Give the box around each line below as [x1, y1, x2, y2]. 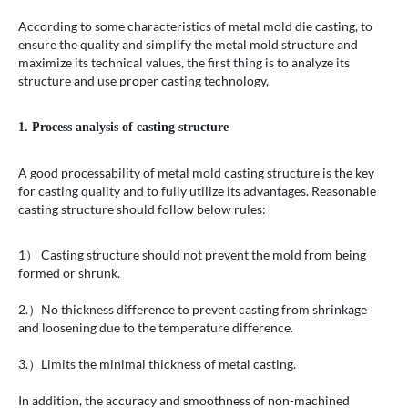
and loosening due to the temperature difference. [18, 320, 293, 336]
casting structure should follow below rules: [18, 201, 266, 218]
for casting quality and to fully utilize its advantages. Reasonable [18, 183, 376, 199]
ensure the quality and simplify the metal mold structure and [18, 36, 358, 53]
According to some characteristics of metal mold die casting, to [18, 18, 372, 35]
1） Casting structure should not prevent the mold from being [18, 247, 366, 263]
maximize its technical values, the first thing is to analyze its [18, 55, 350, 71]
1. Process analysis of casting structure [18, 120, 229, 135]
